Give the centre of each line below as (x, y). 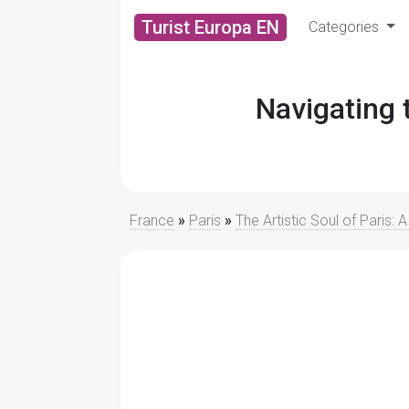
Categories (346, 27)
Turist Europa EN (210, 27)
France (152, 220)
